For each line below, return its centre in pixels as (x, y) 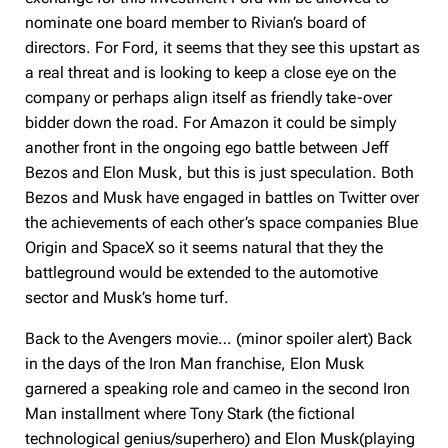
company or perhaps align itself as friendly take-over (209, 97)
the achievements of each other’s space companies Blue (222, 222)
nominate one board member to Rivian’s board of (196, 22)
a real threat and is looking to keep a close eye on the (211, 72)
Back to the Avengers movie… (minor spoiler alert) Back (219, 338)
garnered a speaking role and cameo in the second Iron (218, 388)
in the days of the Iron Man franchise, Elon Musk (195, 363)
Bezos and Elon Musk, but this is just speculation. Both (220, 172)
